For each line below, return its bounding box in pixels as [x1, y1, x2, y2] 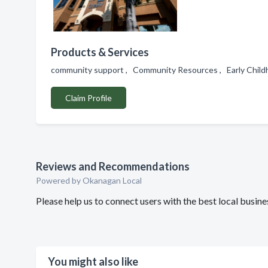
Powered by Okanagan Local [36, 175, 142, 185]
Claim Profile [65, 93, 112, 103]
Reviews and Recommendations [36, 160, 190, 173]
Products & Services [51, 45, 149, 59]
